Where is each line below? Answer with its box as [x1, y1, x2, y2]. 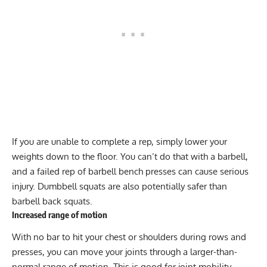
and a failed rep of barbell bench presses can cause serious [12, 166, 249, 178]
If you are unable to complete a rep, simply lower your [12, 136, 227, 148]
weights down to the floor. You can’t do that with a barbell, [12, 151, 248, 163]
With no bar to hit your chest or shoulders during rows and [12, 231, 246, 243]
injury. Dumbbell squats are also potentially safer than [12, 181, 227, 193]
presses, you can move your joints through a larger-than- [12, 246, 237, 257]
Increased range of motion [12, 209, 107, 221]
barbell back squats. [12, 195, 92, 207]
